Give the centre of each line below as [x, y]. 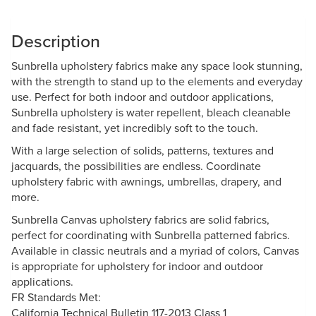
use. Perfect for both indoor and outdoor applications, [142, 97]
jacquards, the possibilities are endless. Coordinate [136, 166]
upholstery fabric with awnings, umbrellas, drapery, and [146, 182]
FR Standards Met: [56, 297]
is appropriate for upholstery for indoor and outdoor [137, 266]
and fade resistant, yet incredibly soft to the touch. [135, 128]
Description [56, 41]
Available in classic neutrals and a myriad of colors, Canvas [155, 251]
